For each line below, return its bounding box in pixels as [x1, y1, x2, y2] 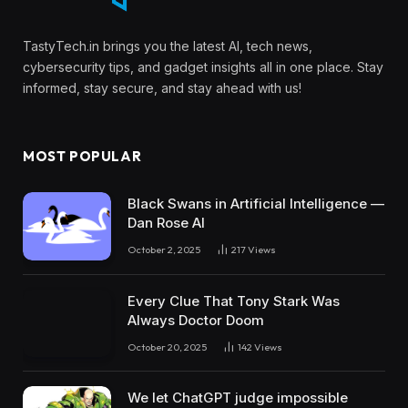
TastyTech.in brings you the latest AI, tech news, [23, 38, 312, 55]
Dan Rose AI [127, 214, 205, 232]
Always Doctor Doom [127, 311, 264, 329]
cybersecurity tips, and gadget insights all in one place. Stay [23, 59, 383, 76]
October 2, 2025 [127, 243, 200, 257]
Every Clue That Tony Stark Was [127, 291, 340, 310]
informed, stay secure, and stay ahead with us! [23, 80, 301, 97]
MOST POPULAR [23, 148, 142, 166]
